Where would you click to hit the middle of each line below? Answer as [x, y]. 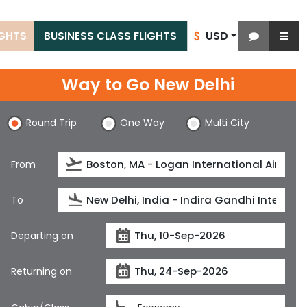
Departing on [42, 235]
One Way [142, 123]
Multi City [228, 123]
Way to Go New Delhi [148, 85]
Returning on [41, 271]
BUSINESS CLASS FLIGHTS [110, 36]
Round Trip [51, 123]
